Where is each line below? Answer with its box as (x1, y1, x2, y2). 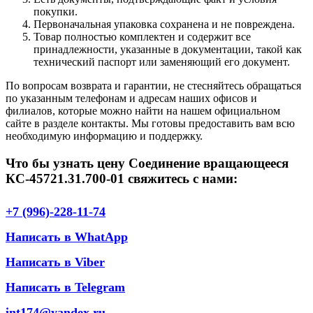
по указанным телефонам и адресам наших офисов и (6, 92, 257, 104)
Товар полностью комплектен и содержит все (34, 30, 251, 43)
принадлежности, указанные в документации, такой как (34, 43, 302, 55)
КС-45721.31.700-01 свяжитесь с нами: (6, 170, 238, 186)
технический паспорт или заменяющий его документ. (34, 55, 290, 68)
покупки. (34, 5, 78, 17)
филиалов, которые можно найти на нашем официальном (6, 104, 280, 117)
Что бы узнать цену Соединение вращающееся (6, 155, 289, 170)
